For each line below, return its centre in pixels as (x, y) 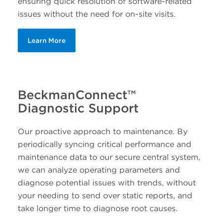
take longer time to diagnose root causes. (97, 208)
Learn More (46, 41)
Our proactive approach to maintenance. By (102, 131)
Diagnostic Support (78, 108)
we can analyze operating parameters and (99, 170)
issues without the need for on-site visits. (96, 14)
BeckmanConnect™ (76, 95)
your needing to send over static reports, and (105, 195)
